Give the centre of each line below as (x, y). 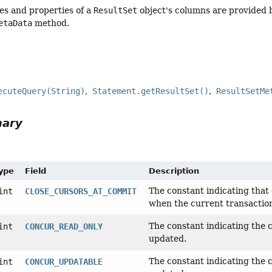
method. (51, 23)
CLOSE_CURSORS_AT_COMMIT (80, 192)
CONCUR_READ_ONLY (63, 227)
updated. (167, 239)
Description (174, 171)
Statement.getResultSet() (151, 91)
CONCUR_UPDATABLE (63, 262)
